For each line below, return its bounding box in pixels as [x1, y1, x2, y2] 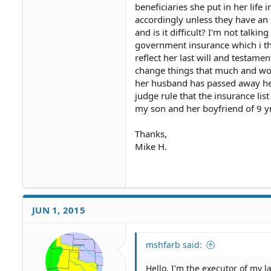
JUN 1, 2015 [32, 204, 85, 216]
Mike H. [135, 140, 167, 152]
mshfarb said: [146, 239, 202, 250]
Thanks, [135, 128, 167, 140]
